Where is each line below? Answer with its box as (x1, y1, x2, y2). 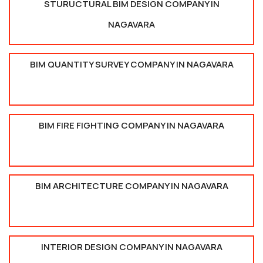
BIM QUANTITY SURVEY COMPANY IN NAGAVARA (29, 58, 234, 71)
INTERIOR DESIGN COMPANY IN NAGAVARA (41, 240, 222, 253)
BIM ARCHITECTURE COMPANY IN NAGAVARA (35, 180, 228, 193)
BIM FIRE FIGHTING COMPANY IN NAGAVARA (39, 119, 224, 131)
